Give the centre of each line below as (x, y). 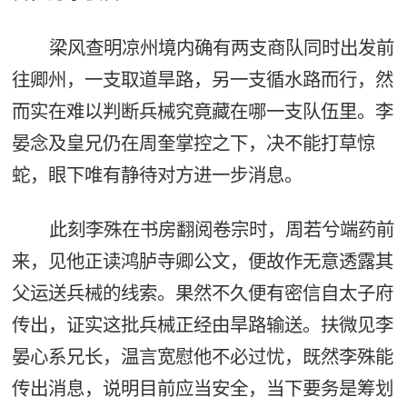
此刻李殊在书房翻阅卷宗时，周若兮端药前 (221, 230)
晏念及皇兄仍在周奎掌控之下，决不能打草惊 (193, 143)
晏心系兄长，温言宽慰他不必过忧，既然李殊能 (202, 357)
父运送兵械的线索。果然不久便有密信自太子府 (202, 293)
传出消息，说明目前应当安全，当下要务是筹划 (202, 389)
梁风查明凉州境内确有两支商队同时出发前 (221, 47)
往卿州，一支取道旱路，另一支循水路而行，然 (202, 79)
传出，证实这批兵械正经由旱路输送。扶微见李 (202, 325)
